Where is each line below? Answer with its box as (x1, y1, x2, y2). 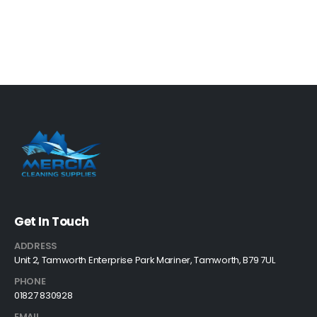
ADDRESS (14, 239, 57, 253)
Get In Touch (14, 213, 89, 231)
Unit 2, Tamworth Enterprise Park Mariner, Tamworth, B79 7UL (14, 253, 275, 267)
